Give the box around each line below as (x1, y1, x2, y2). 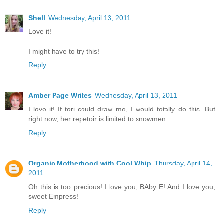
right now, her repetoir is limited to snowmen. (28, 115, 167, 123)
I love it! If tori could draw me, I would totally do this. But (28, 105, 215, 113)
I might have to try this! (28, 47, 99, 55)
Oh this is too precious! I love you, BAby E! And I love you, (28, 183, 215, 191)
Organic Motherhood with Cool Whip (28, 159, 151, 167)
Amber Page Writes (28, 91, 92, 100)
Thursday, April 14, (154, 159, 212, 167)
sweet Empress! (28, 192, 78, 201)
